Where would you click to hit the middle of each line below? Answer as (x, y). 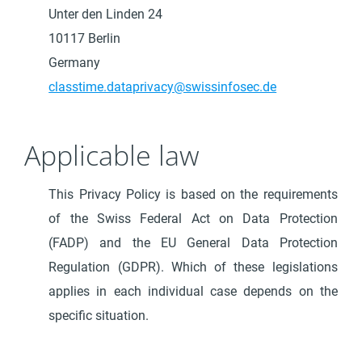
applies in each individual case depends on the (193, 291)
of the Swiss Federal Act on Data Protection (193, 219)
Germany (75, 63)
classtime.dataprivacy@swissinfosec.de (163, 87)
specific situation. (99, 316)
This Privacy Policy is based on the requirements (193, 194)
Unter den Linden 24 (106, 14)
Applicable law (112, 155)
